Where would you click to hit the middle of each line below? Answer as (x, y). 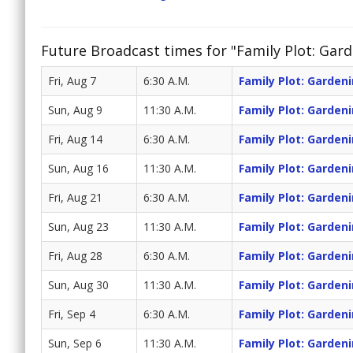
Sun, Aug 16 (78, 169)
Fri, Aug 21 (75, 198)
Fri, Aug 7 (72, 81)
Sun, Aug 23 (78, 227)
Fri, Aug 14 (75, 139)
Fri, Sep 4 (72, 314)
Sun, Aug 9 (75, 110)
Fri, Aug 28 (75, 256)
